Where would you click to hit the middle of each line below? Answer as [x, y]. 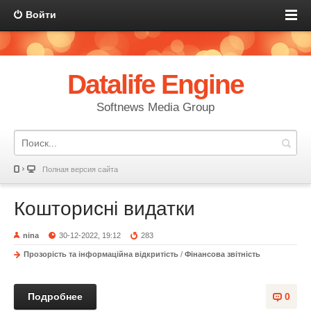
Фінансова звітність [222, 254]
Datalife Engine [155, 84]
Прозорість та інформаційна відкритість [101, 254]
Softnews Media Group [155, 107]
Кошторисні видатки [104, 209]
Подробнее [55, 296]
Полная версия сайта [80, 169]
